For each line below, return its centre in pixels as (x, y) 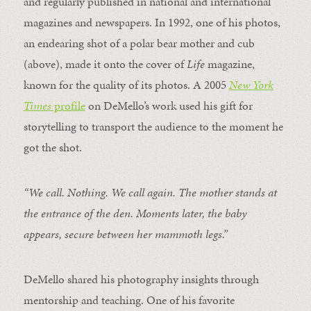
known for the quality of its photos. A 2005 (126, 84)
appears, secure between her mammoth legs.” (125, 234)
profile (68, 105)
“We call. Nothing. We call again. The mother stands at (150, 192)
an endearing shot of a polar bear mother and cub (139, 43)
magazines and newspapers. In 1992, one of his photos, (152, 22)
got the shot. (52, 147)
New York (251, 84)
